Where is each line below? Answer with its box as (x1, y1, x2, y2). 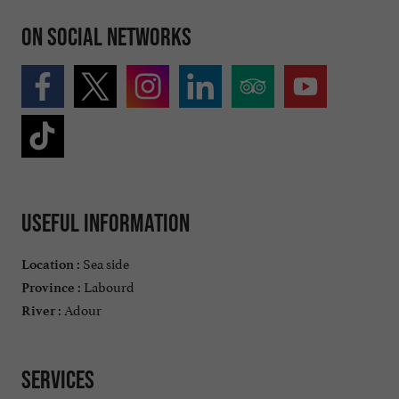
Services (21, 364, 94, 394)
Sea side (80, 251, 129, 273)
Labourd (81, 274, 134, 296)
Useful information (21, 208, 190, 238)
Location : (21, 256, 80, 273)
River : (21, 302, 61, 319)
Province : (21, 279, 81, 296)
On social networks (21, 21, 191, 51)
